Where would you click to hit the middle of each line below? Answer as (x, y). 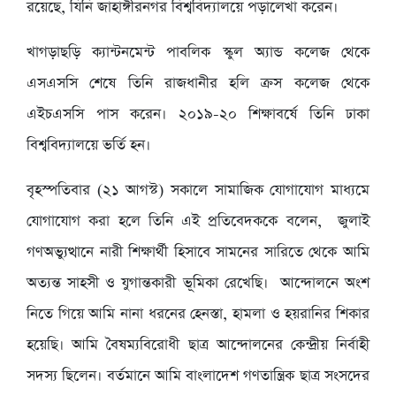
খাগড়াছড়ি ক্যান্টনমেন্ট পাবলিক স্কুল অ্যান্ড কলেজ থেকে (198, 52)
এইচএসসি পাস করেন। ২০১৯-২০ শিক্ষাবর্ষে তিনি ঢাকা (198, 114)
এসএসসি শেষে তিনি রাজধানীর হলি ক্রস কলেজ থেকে (198, 83)
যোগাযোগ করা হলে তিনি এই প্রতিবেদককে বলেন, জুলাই (198, 221)
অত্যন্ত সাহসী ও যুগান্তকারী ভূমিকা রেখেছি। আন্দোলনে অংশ (198, 283)
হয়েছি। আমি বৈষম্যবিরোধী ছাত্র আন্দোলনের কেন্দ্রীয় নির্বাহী (198, 345)
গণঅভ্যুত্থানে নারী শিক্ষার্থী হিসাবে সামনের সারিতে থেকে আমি (198, 252)
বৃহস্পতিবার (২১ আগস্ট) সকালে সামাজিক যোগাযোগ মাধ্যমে (198, 190)
